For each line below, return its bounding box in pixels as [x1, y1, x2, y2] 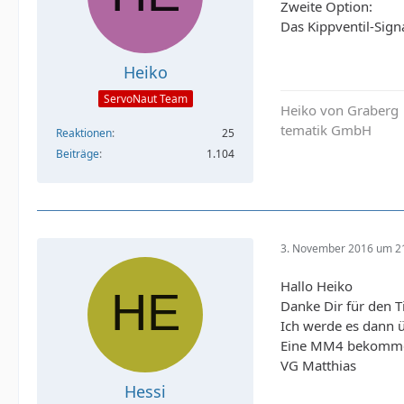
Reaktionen [56, 125, 112, 142]
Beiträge [56, 146, 99, 162]
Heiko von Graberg [280, 101, 399, 120]
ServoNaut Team [103, 91, 188, 107]
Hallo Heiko [280, 277, 353, 296]
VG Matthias [280, 356, 356, 375]
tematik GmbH [280, 121, 372, 140]
